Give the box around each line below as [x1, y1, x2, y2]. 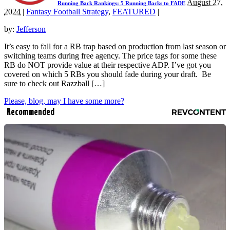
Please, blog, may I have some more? [4, 97, 124, 106]
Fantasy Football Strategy [26, 7, 108, 16]
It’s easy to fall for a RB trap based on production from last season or [4, 42, 226, 51]
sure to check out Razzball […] [4, 79, 105, 88]
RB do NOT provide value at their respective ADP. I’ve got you [4, 61, 211, 70]
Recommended [7, 107, 54, 118]
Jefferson [16, 25, 46, 34]
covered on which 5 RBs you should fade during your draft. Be [4, 70, 211, 79]
